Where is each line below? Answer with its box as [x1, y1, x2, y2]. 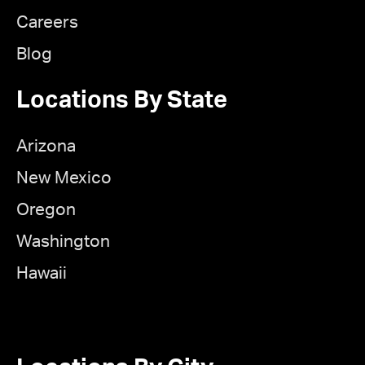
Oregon [16, 200, 76, 218]
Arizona [16, 137, 76, 155]
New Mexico [16, 169, 112, 187]
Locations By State [16, 88, 227, 112]
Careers [16, 13, 78, 31]
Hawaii [16, 264, 67, 282]
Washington [16, 232, 110, 250]
